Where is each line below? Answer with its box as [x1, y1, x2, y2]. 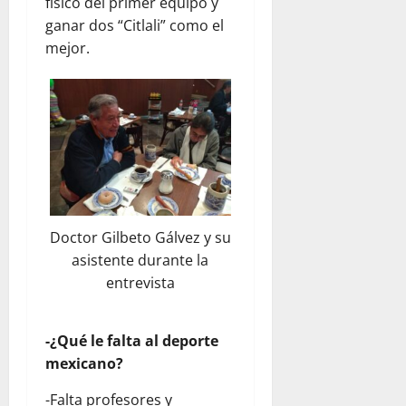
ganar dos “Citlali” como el [45, 15, 224, 36]
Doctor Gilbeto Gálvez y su [49, 227, 231, 248]
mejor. [45, 38, 90, 59]
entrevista [105, 273, 175, 294]
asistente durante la [72, 250, 209, 271]
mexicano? [45, 353, 123, 374]
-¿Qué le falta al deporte [45, 331, 218, 352]
